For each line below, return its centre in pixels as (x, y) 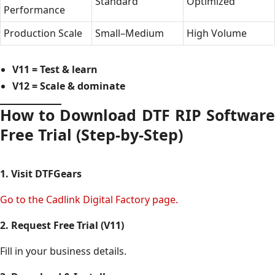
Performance (34, 10)
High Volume (217, 33)
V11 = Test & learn (55, 69)
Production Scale (43, 33)
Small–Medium (130, 33)
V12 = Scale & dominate (69, 86)
